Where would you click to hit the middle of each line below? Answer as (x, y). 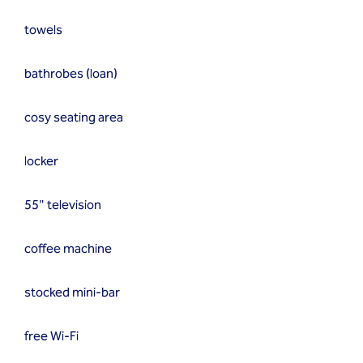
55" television (63, 205)
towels (43, 30)
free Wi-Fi (51, 337)
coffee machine (68, 249)
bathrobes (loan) (71, 74)
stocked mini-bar (72, 293)
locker (41, 162)
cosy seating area (74, 118)
